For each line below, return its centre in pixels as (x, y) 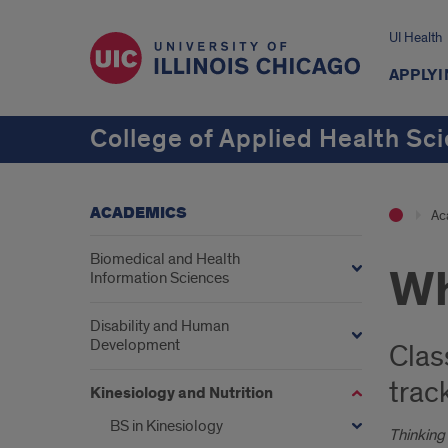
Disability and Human (159, 326)
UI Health (415, 37)
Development (135, 345)
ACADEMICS (138, 213)
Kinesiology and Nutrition (181, 393)
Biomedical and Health (165, 259)
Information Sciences (159, 278)
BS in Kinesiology (166, 426)
